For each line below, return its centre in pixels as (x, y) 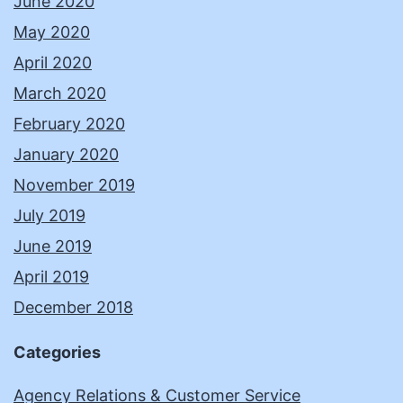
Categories (57, 352)
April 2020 (53, 62)
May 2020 (52, 31)
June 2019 (53, 246)
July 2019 (49, 215)
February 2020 (69, 123)
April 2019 (51, 276)
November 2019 (74, 184)
